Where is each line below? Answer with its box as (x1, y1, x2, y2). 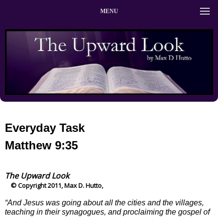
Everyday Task (5, 121, 85, 134)
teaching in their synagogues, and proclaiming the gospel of (5, 207, 210, 216)
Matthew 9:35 (5, 138, 78, 152)
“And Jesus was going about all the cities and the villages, (5, 198, 204, 207)
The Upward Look (5, 170, 69, 181)
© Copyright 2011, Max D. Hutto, (5, 181, 103, 190)
